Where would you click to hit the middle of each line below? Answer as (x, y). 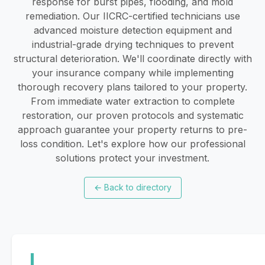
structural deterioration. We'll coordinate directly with (132, 58)
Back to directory (138, 188)
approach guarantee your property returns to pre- (132, 129)
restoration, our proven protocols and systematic (132, 115)
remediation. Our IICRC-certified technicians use (132, 16)
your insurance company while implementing (132, 72)
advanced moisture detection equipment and (132, 30)
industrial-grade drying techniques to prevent (132, 44)
